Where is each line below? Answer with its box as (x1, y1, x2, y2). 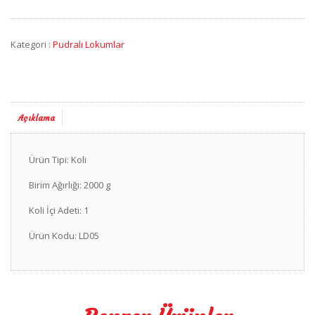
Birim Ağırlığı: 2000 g (29, 178, 110, 191)
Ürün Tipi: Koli (29, 153, 86, 166)
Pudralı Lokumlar (53, 37, 124, 51)
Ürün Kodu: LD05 (29, 229, 99, 242)
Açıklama (18, 112, 55, 123)
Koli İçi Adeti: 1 (29, 203, 89, 217)
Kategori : (11, 37, 53, 51)
